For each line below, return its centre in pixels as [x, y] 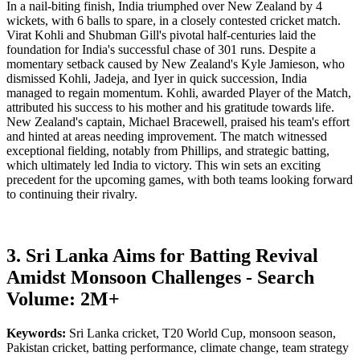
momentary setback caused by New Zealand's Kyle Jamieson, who [176, 64]
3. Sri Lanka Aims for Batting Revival [162, 256]
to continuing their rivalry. [72, 194]
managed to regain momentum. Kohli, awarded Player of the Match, [179, 93]
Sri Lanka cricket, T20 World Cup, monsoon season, [202, 333]
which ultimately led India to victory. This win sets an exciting [164, 166]
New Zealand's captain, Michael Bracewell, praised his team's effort [178, 122]
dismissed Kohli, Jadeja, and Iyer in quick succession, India [157, 79]
